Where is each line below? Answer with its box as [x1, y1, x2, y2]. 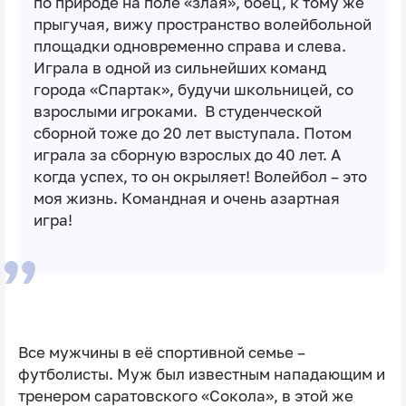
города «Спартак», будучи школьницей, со [33, 80, 353, 99]
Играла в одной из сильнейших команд [33, 58, 326, 77]
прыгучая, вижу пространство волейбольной [33, 14, 372, 34]
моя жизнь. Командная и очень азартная [33, 188, 340, 208]
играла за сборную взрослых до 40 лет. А [33, 145, 341, 164]
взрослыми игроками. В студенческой [33, 101, 322, 121]
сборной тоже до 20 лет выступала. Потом [33, 123, 352, 142]
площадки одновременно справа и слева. [33, 36, 346, 55]
